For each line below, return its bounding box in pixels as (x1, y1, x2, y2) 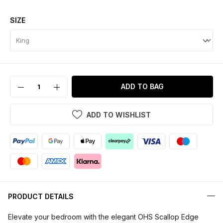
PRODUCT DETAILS (8, 192, 74, 201)
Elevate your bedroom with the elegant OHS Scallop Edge (8, 213, 199, 222)
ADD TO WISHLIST (87, 111, 151, 119)
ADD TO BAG (120, 82, 164, 91)
